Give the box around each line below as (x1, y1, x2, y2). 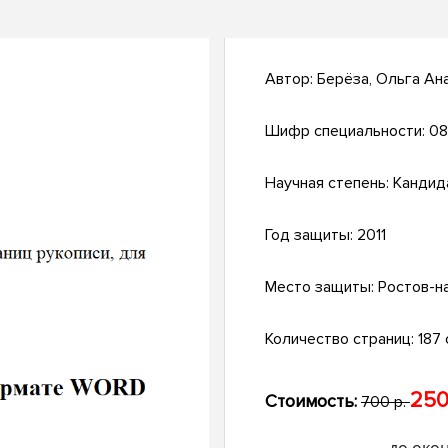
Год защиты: (265, 225, 357, 246)
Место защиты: (265, 277, 378, 298)
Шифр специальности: (265, 121, 429, 142)
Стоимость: (265, 390, 357, 413)
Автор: (265, 69, 317, 90)
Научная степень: (265, 173, 393, 194)
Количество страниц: (265, 329, 418, 350)
